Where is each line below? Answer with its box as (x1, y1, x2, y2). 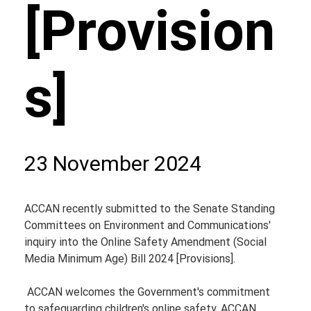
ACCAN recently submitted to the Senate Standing (24, 202, 278, 216)
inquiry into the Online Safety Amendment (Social (24, 235, 270, 249)
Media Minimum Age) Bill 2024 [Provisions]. (24, 252, 236, 266)
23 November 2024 (24, 151, 202, 176)
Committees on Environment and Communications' (24, 219, 274, 233)
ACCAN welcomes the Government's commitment (24, 285, 274, 299)
